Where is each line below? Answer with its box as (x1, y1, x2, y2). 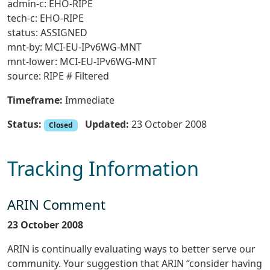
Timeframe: (7, 93, 63, 107)
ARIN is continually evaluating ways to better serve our (7, 242, 256, 256)
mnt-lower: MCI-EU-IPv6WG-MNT (7, 55, 157, 68)
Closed (48, 120, 73, 130)
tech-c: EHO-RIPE (7, 11, 84, 25)
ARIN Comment (7, 195, 105, 215)
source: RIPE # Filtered (7, 69, 109, 83)
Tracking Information (7, 155, 199, 182)
